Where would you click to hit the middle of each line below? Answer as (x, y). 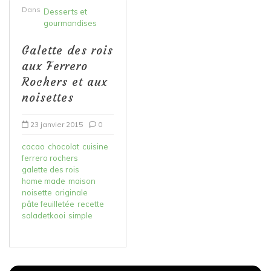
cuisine (95, 146)
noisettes (48, 97)
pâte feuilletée (48, 204)
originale (71, 192)
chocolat (64, 146)
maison (82, 181)
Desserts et (65, 11)
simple (80, 215)
